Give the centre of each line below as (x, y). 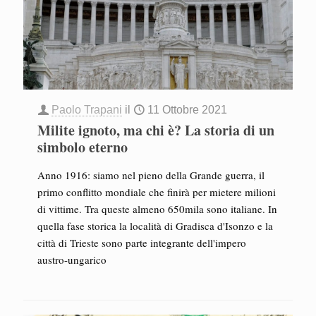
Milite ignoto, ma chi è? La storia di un (156, 130)
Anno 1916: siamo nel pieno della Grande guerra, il (151, 175)
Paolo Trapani (87, 110)
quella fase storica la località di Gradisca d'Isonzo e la (155, 226)
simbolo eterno (83, 147)
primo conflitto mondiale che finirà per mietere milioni (157, 192)
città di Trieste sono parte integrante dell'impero (142, 243)
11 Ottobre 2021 (187, 110)
